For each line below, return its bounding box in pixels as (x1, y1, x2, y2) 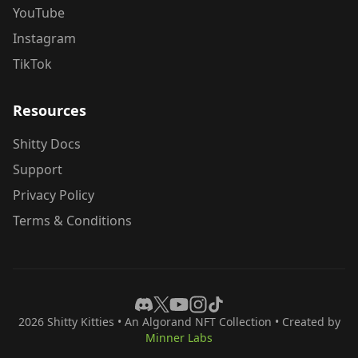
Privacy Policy (13, 186, 94, 204)
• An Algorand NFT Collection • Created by (113, 314, 340, 329)
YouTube (13, 4, 65, 22)
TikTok (13, 55, 52, 73)
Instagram (13, 30, 76, 47)
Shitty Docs (13, 135, 81, 153)
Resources (13, 101, 86, 120)
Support (13, 161, 62, 178)
